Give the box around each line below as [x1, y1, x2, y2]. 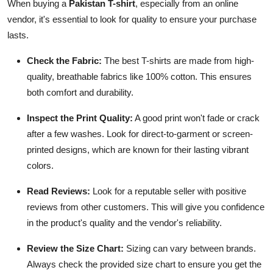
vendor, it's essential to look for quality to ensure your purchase [7, 13, 257, 24]
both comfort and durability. [27, 87, 133, 97]
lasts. [7, 29, 29, 40]
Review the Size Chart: [27, 243, 124, 253]
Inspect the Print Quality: [27, 112, 133, 123]
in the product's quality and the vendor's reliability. [27, 217, 222, 228]
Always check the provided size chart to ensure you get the [27, 258, 261, 269]
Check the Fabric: [27, 55, 102, 66]
